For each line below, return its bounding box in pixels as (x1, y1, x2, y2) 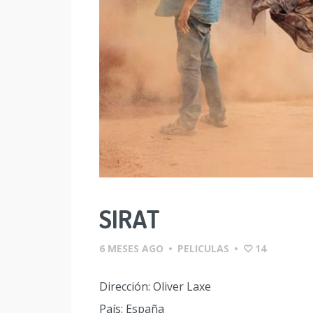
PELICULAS (177, 241, 229, 255)
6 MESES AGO (99, 241, 163, 255)
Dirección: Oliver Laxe (99, 278, 211, 294)
